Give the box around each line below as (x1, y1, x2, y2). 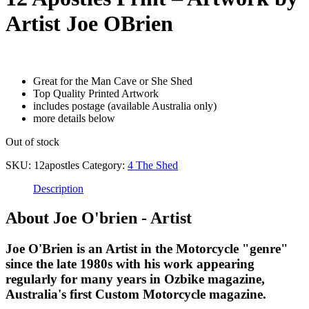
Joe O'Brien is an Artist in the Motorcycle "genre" (6, 241, 288, 256)
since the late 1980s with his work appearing (6, 256, 255, 271)
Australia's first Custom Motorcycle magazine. (6, 286, 266, 301)
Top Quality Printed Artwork (33, 87, 159, 99)
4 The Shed (128, 159, 178, 171)
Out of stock (6, 135, 59, 148)
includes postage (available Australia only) (33, 99, 217, 112)
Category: (82, 159, 128, 171)
